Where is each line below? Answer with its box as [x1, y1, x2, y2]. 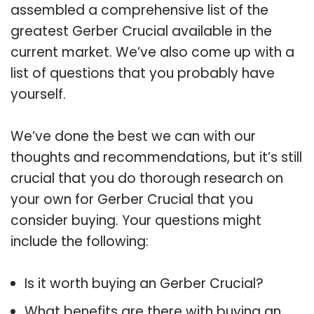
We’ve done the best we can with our [11, 126, 256, 146]
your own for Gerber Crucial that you [11, 189, 253, 209]
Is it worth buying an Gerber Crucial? [25, 273, 264, 293]
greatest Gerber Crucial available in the [11, 21, 272, 41]
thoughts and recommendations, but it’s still [11, 147, 302, 167]
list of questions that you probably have [11, 63, 275, 83]
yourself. [11, 84, 66, 104]
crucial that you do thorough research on [11, 168, 283, 188]
